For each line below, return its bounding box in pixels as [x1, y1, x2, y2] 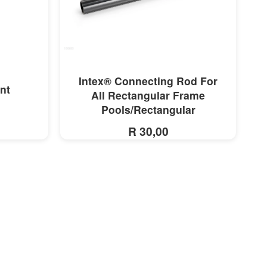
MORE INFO [121, 73, 175, 86]
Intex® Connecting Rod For [79, 73, 218, 88]
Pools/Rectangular [101, 102, 195, 117]
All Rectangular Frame [91, 88, 205, 103]
